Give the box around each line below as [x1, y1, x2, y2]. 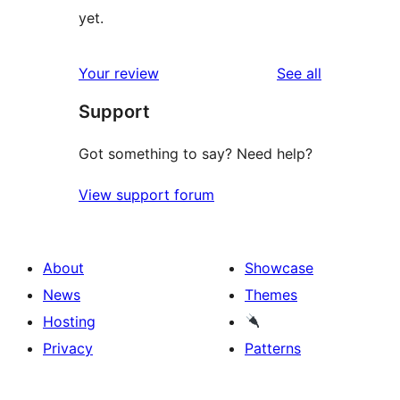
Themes [245, 285, 297, 304]
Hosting [43, 312, 96, 330]
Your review [79, 63, 159, 82]
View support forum [79, 185, 214, 204]
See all [277, 63, 321, 82]
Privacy [43, 338, 93, 357]
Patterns [245, 338, 301, 357]
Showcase [245, 258, 313, 277]
